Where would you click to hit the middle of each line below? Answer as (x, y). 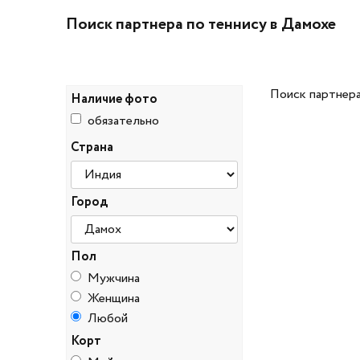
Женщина (114, 299)
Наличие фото (114, 100)
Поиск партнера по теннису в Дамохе (201, 25)
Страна (92, 148)
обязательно (123, 121)
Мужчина (114, 279)
